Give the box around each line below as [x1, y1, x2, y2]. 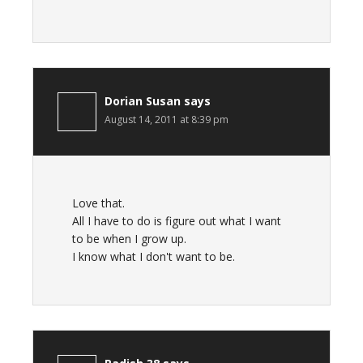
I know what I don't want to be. [72, 249, 235, 264]
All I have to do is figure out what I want [72, 213, 281, 228]
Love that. [72, 195, 125, 211]
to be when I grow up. [72, 231, 186, 246]
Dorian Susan [105, 93, 181, 109]
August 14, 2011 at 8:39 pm [105, 113, 228, 126]
